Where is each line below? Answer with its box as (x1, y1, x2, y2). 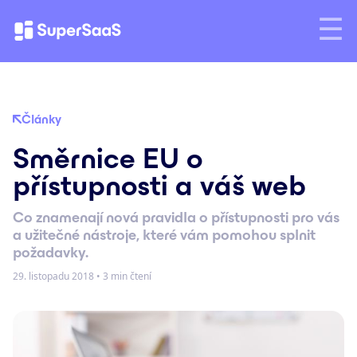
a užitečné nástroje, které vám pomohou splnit (13, 226, 316, 243)
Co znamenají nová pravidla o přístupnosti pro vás (13, 209, 339, 226)
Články (22, 112, 61, 126)
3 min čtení (100, 269, 151, 283)
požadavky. (13, 244, 88, 261)
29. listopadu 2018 (13, 269, 96, 283)
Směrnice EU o (13, 143, 202, 174)
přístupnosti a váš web (13, 170, 306, 201)
